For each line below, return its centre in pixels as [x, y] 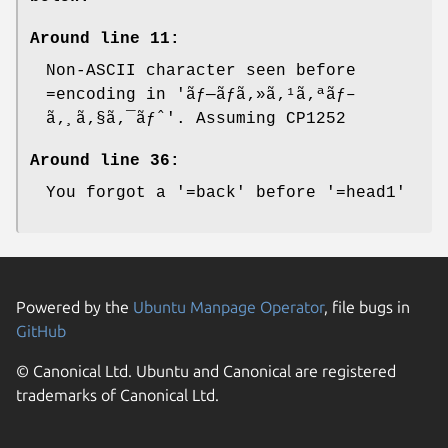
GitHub [41, 331]
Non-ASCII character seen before [201, 71]
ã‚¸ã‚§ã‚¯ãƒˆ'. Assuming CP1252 [196, 119]
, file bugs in [367, 307]
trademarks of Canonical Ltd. [117, 395]
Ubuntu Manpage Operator [228, 307]
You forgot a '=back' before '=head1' [226, 193]
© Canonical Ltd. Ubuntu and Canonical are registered [206, 371]
